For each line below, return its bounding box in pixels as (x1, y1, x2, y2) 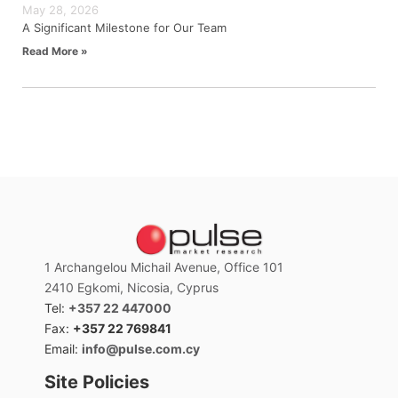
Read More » (22, 44, 88, 58)
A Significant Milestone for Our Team (22, 20, 227, 35)
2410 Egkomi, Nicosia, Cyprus (44, 279, 219, 295)
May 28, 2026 (22, 2, 99, 17)
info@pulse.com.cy (82, 340, 200, 356)
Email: (44, 340, 82, 356)
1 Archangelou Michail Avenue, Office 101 (44, 259, 283, 275)
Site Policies (44, 371, 149, 394)
